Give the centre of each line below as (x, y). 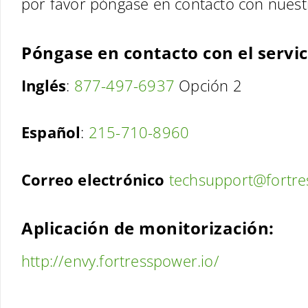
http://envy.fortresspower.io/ (120, 261)
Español (51, 132)
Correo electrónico (95, 179)
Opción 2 (208, 85)
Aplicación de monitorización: (148, 228)
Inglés (44, 85)
